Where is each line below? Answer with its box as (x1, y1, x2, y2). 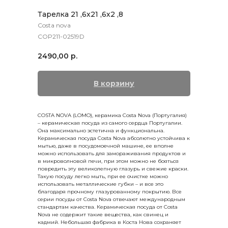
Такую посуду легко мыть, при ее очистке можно (38, 173, 168, 180)
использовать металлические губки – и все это (38, 180, 163, 187)
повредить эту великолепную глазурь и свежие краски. (38, 165, 188, 172)
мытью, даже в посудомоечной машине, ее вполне (38, 142, 174, 149)
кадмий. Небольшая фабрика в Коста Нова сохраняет (38, 218, 181, 225)
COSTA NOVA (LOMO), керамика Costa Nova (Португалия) (38, 111, 187, 119)
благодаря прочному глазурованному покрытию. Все (38, 188, 182, 195)
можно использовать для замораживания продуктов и (38, 150, 186, 157)
